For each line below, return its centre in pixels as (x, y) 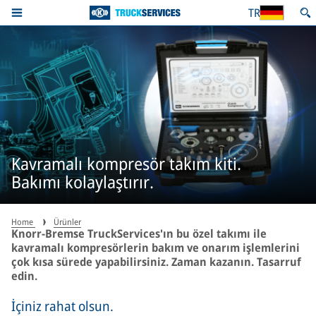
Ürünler (67, 222)
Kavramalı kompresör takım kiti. (126, 163)
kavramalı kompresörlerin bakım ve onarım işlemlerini (156, 248)
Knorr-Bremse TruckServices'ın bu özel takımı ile (139, 233)
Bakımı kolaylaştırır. (83, 181)
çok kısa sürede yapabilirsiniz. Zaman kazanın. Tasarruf (156, 262)
